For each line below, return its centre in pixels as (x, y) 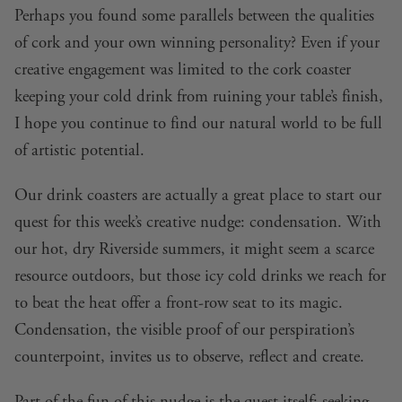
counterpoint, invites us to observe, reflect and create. (189, 357)
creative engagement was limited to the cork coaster (183, 70)
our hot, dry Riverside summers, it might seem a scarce (194, 249)
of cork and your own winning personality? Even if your (197, 43)
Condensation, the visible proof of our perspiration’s (184, 330)
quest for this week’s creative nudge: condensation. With (198, 222)
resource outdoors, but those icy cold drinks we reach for (200, 276)
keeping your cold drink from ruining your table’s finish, (199, 96)
